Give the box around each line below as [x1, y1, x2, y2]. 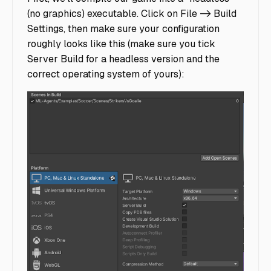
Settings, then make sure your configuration [27, 22, 220, 36]
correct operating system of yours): [27, 68, 184, 81]
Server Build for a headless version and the [27, 53, 220, 66]
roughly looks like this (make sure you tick [27, 38, 215, 51]
